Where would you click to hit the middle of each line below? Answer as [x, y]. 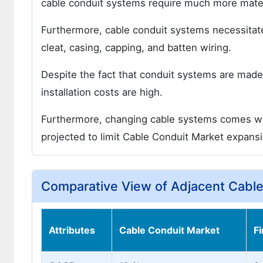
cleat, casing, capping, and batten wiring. [136, 48]
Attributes [72, 230]
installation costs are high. [102, 92]
